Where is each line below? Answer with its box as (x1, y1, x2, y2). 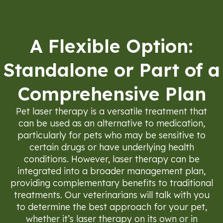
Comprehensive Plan (17, 82, 206, 105)
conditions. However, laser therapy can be (23, 153, 200, 165)
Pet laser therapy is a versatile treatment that (16, 105, 207, 117)
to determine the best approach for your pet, (16, 201, 207, 213)
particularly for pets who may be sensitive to (17, 129, 206, 141)
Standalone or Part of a (3, 58, 220, 81)
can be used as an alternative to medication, (18, 117, 205, 129)
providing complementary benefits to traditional (10, 177, 213, 189)
